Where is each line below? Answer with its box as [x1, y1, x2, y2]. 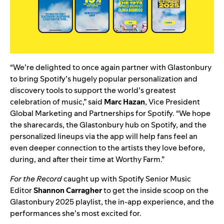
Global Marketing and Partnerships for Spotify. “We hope [10, 108, 210, 119]
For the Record [10, 173, 62, 184]
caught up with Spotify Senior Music [62, 173, 191, 184]
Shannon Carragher [33, 185, 103, 196]
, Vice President [145, 96, 200, 107]
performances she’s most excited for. [10, 208, 143, 219]
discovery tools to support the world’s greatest [10, 85, 176, 96]
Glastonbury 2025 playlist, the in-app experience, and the [10, 196, 214, 207]
